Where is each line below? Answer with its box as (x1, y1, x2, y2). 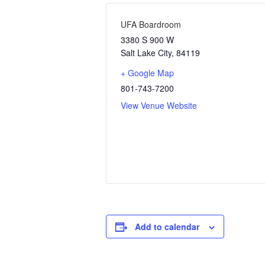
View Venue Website (121, 99, 197, 112)
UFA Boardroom (121, 18, 181, 31)
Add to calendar (135, 221, 199, 233)
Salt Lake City (121, 47, 172, 59)
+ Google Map (121, 67, 174, 79)
